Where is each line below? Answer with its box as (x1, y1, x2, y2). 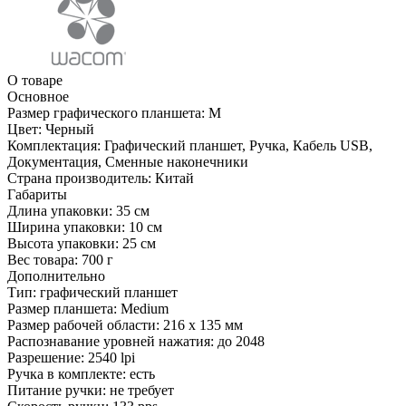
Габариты (7, 186, 67, 202)
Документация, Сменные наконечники (7, 153, 248, 169)
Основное (7, 88, 69, 104)
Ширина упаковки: (7, 218, 125, 235)
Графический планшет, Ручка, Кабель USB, (104, 137, 372, 153)
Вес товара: (7, 251, 78, 267)
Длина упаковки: (7, 202, 112, 218)
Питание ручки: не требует (7, 382, 174, 398)
